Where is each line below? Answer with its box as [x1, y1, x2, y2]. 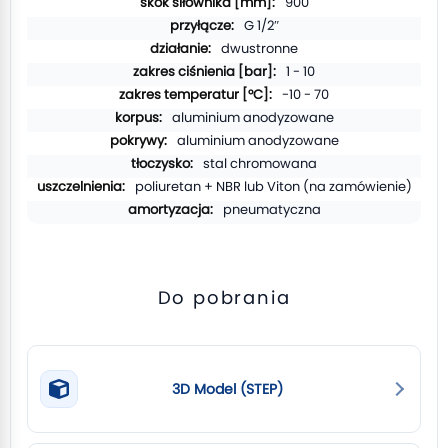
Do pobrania [157, 285, 291, 310]
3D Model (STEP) [171, 379, 283, 399]
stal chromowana [203, 154, 317, 173]
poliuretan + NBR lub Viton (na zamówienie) [134, 177, 412, 196]
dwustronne [221, 39, 298, 58]
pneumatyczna [222, 200, 321, 219]
